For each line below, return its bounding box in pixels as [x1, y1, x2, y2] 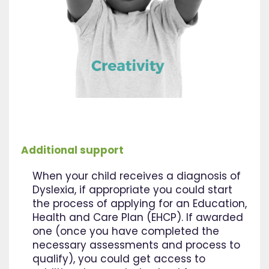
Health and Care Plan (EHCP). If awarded [32, 210, 243, 225]
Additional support [21, 143, 124, 158]
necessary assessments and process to [32, 238, 240, 253]
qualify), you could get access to [32, 252, 205, 267]
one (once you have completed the [32, 224, 219, 239]
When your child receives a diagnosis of [32, 169, 241, 184]
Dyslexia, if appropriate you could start [32, 183, 232, 198]
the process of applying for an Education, [32, 196, 247, 211]
